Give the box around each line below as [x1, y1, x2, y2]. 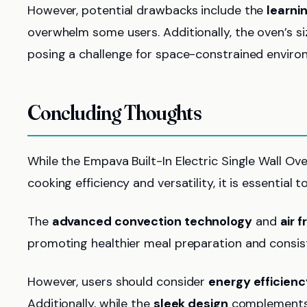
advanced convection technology [51, 213, 252, 230]
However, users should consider [27, 273, 209, 290]
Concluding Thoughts [27, 100, 201, 125]
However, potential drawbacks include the [27, 2, 267, 19]
